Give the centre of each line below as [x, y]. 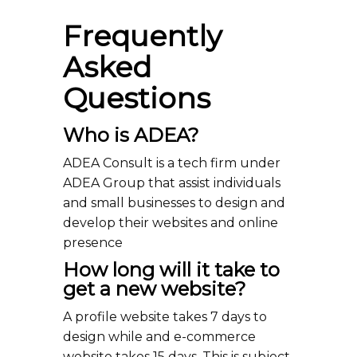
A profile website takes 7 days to [165, 317]
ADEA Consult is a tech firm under [172, 163]
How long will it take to [171, 270]
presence [93, 243]
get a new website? [155, 289]
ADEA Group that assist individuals [172, 183]
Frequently [143, 36]
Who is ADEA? [131, 135]
